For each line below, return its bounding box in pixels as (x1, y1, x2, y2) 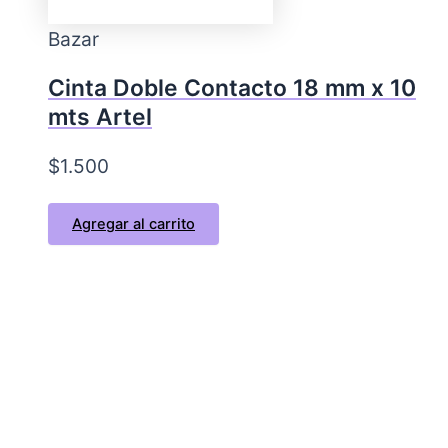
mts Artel (48, 102, 152, 131)
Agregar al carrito (72, 214, 195, 233)
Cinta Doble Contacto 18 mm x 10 (48, 73, 416, 102)
